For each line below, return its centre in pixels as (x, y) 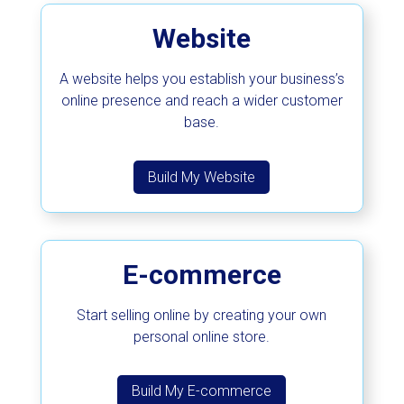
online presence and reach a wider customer (202, 101)
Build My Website (202, 177)
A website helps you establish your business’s (202, 79)
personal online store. (202, 336)
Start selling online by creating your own (202, 315)
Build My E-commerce (202, 391)
